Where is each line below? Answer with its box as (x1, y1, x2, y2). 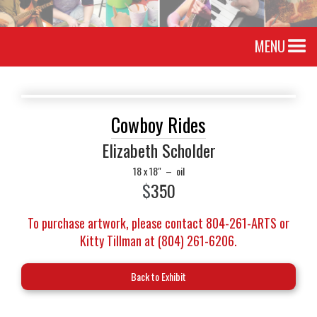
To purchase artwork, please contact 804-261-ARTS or (28, 214, 289, 232)
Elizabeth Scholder (101, 137, 216, 163)
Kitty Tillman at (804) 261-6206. (80, 231, 237, 250)
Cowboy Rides (111, 110, 206, 139)
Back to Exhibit (131, 269, 186, 284)
